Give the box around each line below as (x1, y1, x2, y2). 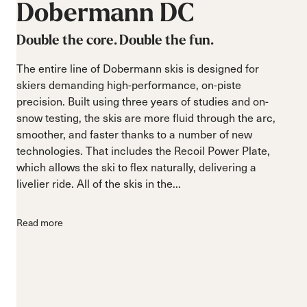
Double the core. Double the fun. (16, 33, 214, 47)
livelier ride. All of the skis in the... (16, 175, 181, 191)
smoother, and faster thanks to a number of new (16, 125, 252, 142)
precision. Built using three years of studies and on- (16, 93, 269, 109)
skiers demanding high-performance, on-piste (16, 76, 241, 93)
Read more (16, 215, 63, 230)
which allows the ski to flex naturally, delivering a (16, 158, 256, 175)
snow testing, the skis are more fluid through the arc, (16, 109, 275, 125)
